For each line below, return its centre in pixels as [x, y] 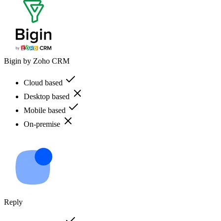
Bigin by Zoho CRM [37, 61]
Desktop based [48, 96]
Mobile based [46, 110]
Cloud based [44, 82]
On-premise [43, 124]
